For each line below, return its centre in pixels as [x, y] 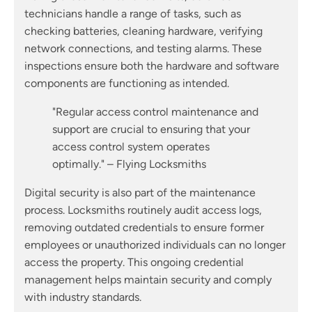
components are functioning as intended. [127, 84]
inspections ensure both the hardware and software [152, 66]
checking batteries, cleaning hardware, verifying [143, 31]
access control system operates [131, 147]
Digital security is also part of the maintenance [140, 193]
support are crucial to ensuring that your [151, 130]
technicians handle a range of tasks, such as [133, 14]
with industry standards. [83, 297]
